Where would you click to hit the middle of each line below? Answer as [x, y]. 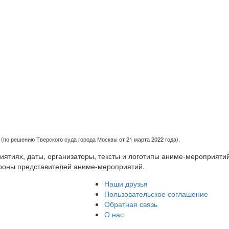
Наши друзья [126, 183]
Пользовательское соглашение [156, 193]
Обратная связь [131, 204]
